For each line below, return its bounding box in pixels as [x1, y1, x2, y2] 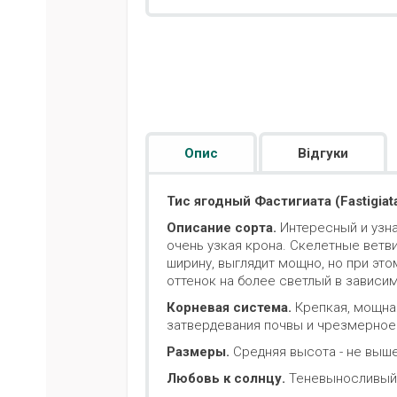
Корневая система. [167, 300, 292, 316]
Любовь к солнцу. [167, 370, 289, 387]
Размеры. [167, 344, 230, 361]
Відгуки [298, 145, 348, 162]
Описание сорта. [167, 220, 280, 237]
